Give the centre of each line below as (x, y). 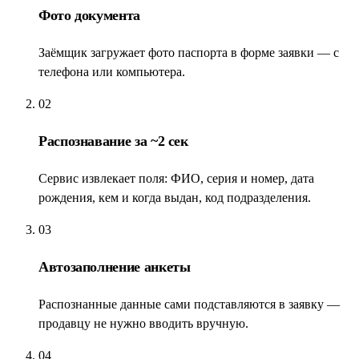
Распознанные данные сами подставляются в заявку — (189, 304)
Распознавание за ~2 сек (113, 141)
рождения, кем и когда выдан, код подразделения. (175, 197)
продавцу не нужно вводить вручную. (143, 323)
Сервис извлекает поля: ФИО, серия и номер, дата (176, 178)
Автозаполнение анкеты (115, 266)
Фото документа (89, 15)
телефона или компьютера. (112, 71)
